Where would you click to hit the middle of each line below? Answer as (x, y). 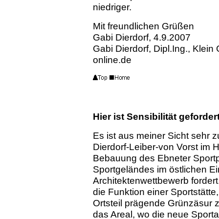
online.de (112, 59)
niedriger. (112, 7)
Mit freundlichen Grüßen (143, 26)
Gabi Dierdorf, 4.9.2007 (142, 37)
